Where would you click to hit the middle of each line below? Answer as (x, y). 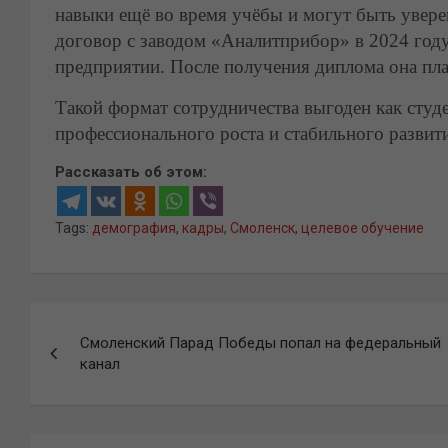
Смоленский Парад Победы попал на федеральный (260, 343)
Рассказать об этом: (131, 172)
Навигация (105, 322)
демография (134, 228)
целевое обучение (362, 228)
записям (89, 400)
